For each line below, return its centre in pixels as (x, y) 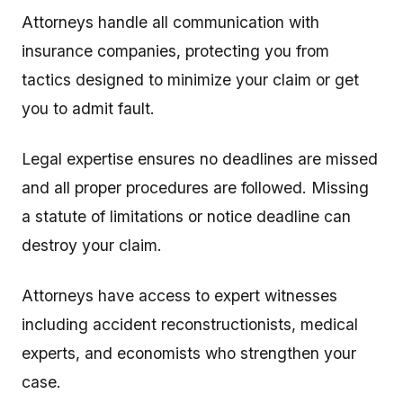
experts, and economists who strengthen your (189, 353)
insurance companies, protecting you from (175, 51)
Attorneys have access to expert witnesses (179, 296)
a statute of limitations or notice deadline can (186, 216)
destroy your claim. (92, 245)
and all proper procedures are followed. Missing (195, 188)
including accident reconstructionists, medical (190, 324)
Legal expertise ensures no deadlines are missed (200, 159)
